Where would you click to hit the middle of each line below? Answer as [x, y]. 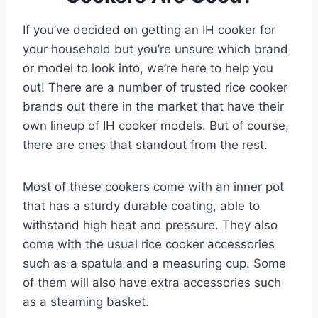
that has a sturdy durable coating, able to [141, 205]
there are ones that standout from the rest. [147, 144]
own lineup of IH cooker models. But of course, [156, 125]
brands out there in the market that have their [153, 106]
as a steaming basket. [86, 301]
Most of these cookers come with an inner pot [153, 186]
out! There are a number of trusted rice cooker [155, 87]
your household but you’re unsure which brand [155, 49]
